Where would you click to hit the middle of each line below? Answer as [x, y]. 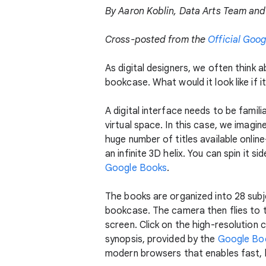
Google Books [136, 168]
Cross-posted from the [157, 40]
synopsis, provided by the [161, 239]
